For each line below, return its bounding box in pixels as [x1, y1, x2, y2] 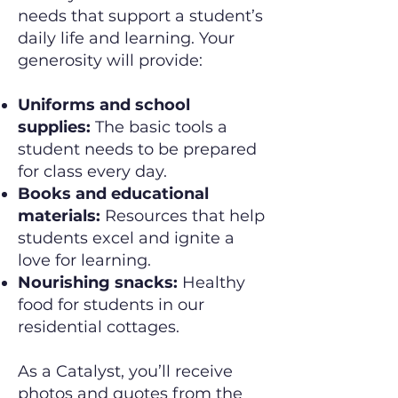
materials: [18, 206, 100, 226]
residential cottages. [18, 317, 179, 337]
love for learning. [18, 251, 151, 270]
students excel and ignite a [18, 228, 235, 248]
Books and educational [18, 184, 209, 203]
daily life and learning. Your [18, 28, 235, 48]
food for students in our [18, 295, 204, 314]
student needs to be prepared [18, 139, 257, 159]
